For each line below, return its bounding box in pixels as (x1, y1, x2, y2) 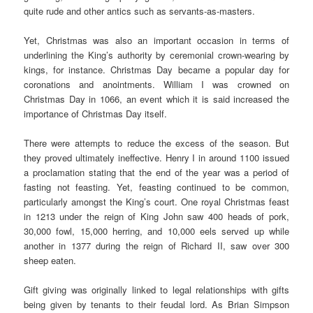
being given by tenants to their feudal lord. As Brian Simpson (24, 297, 289, 311)
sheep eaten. (24, 253, 77, 267)
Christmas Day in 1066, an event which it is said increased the (24, 92, 289, 105)
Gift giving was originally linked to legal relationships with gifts (24, 282, 289, 296)
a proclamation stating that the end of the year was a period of (24, 165, 289, 179)
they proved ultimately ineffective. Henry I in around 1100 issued (24, 150, 289, 164)
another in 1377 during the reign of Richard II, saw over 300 (24, 238, 289, 252)
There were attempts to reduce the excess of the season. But (24, 136, 289, 150)
